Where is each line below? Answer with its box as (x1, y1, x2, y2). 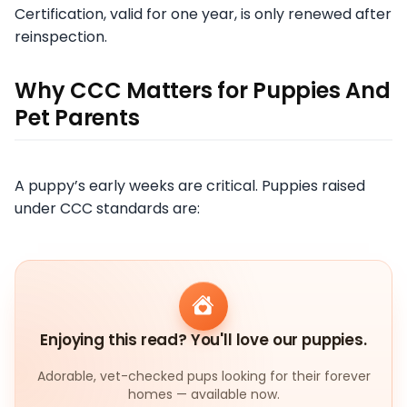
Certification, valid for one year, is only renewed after (15, 4, 392, 25)
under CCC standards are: (15, 198, 200, 220)
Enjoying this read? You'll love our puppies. (40, 328, 367, 351)
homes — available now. (127, 384, 280, 403)
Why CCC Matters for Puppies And (15, 75, 391, 106)
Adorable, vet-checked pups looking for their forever (36, 366, 371, 385)
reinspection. (15, 26, 107, 48)
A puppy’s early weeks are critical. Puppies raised (15, 175, 365, 197)
